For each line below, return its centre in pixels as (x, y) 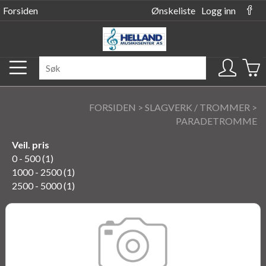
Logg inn (218, 10)
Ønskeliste (173, 10)
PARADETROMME (216, 121)
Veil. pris (31, 145)
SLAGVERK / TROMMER (197, 107)
